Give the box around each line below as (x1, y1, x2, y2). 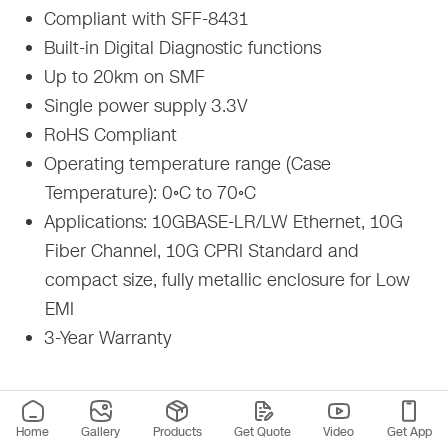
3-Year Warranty (39, 324, 172, 351)
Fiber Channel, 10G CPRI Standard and (45, 237, 360, 264)
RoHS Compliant (39, 121, 178, 148)
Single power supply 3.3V (39, 92, 249, 119)
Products (152, 423, 202, 440)
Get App (386, 423, 432, 440)
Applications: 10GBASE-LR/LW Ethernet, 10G (39, 208, 404, 235)
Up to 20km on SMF (39, 63, 206, 90)
